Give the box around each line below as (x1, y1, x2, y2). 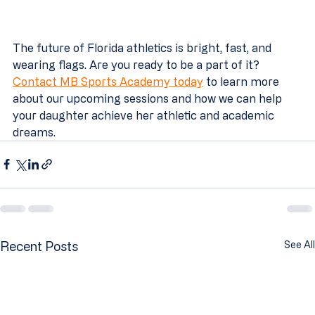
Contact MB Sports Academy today (13, 75, 203, 88)
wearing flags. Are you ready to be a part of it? (13, 58, 262, 71)
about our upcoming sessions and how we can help (13, 91, 285, 105)
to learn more (203, 75, 282, 88)
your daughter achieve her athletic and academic (13, 108, 277, 122)
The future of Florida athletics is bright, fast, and (13, 41, 274, 54)
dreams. (13, 125, 56, 139)
